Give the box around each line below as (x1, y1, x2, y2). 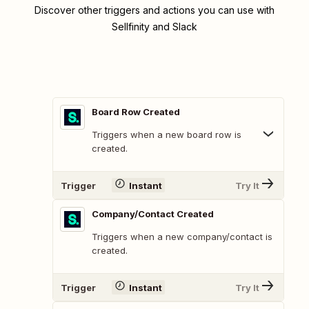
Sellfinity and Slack (112, 21, 197, 33)
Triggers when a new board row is (92, 129, 241, 141)
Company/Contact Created (92, 208, 214, 220)
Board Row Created (92, 106, 180, 118)
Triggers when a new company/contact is (92, 231, 272, 243)
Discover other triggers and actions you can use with (34, 4, 275, 17)
